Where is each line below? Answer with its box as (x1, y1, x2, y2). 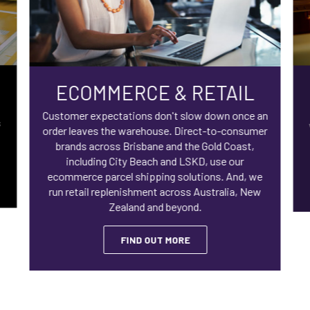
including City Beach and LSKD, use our (66, 154, 244, 167)
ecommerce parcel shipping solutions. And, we (47, 169, 263, 183)
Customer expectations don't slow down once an (42, 108, 268, 122)
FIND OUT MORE (120, 233, 190, 246)
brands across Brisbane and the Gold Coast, (55, 138, 255, 152)
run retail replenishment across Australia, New (48, 184, 262, 198)
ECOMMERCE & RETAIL (55, 80, 255, 104)
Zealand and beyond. (109, 199, 201, 213)
